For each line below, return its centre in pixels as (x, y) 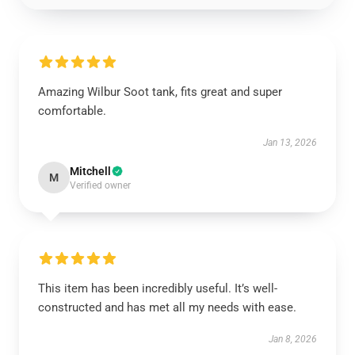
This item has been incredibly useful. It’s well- (158, 288)
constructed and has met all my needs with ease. (167, 307)
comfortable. (72, 111)
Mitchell (90, 171)
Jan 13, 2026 (290, 143)
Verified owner (100, 185)
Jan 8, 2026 (293, 339)
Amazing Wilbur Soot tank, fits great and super (160, 92)
